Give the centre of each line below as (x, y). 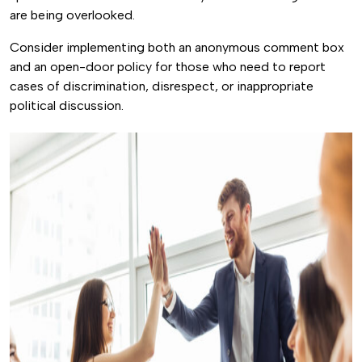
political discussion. (68, 105)
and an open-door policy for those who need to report (168, 67)
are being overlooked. (74, 15)
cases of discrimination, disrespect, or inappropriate (162, 86)
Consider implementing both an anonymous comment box (177, 47)
